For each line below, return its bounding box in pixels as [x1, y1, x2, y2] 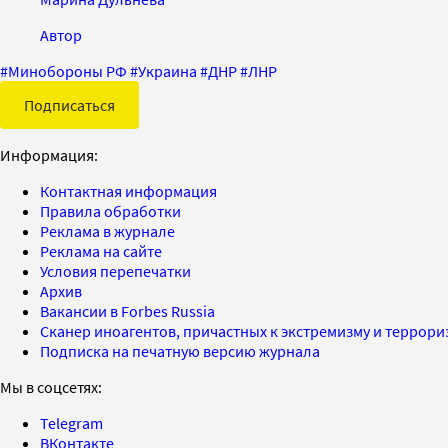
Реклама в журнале [40, 220, 175, 241]
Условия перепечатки [40, 260, 191, 281]
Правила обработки [40, 200, 181, 221]
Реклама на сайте [40, 240, 162, 261]
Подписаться [24, 94, 115, 115]
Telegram [40, 412, 103, 433]
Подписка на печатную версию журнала [40, 340, 320, 361]
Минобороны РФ [8, 60, 127, 81]
